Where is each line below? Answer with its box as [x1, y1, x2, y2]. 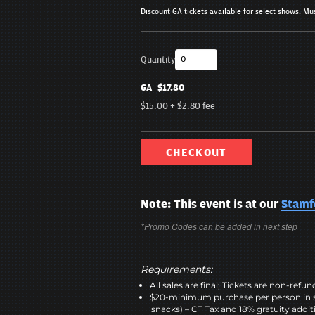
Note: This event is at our [140, 198, 281, 212]
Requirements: [140, 263, 212, 276]
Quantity [140, 54, 175, 66]
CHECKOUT [166, 146, 227, 160]
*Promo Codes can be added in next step [140, 220, 297, 233]
